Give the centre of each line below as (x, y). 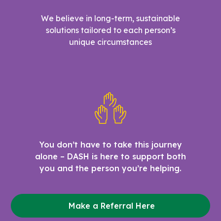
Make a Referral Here (111, 205)
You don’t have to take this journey (110, 144)
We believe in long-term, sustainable (110, 18)
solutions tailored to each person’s (110, 30)
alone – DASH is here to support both (110, 156)
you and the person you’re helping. (110, 168)
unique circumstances (110, 42)
